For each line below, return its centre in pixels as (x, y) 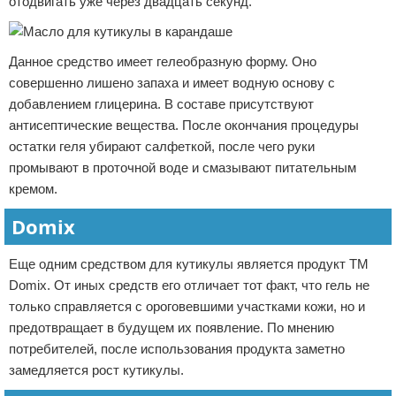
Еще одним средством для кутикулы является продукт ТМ (189, 264)
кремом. (33, 189)
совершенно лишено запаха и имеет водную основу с (172, 83)
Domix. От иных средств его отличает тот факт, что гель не (189, 285)
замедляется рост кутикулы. (96, 370)
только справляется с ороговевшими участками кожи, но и (187, 306)
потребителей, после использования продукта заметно (177, 349)
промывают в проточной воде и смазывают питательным (183, 168)
